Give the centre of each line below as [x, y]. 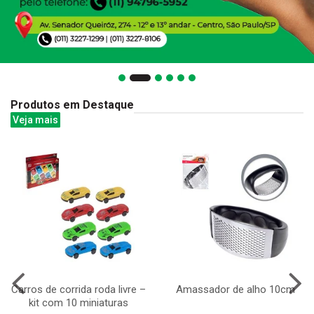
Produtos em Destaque [72, 104]
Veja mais [35, 120]
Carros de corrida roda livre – [78, 289]
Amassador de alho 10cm [235, 289]
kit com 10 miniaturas [78, 302]
